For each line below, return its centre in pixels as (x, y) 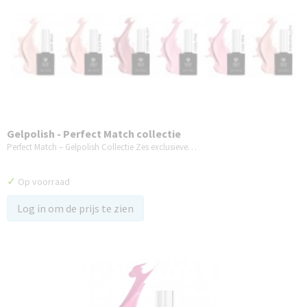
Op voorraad (43, 182)
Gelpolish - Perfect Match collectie (94, 134)
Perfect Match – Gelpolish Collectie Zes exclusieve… (102, 147)
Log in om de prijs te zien (75, 208)
